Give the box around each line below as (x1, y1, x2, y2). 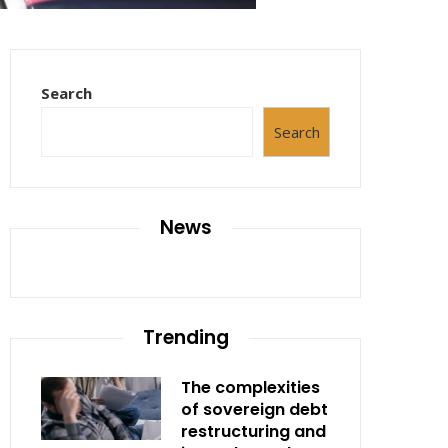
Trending (142, 324, 229, 351)
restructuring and (181, 420, 326, 443)
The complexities (181, 376, 320, 399)
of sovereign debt (181, 398, 328, 421)
